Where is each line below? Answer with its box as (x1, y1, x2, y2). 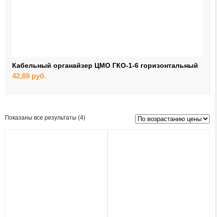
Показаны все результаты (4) (5, 114, 85, 121)
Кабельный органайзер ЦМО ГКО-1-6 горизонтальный (12, 62, 198, 69)
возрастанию (85, 127, 121, 134)
